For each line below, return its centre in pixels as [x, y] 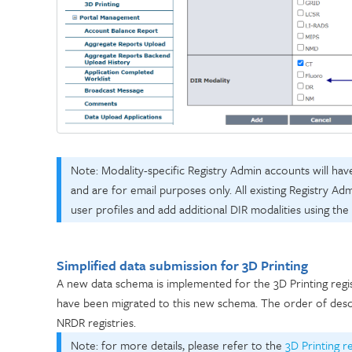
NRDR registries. [98, 322]
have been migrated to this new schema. [159, 302]
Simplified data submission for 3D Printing [184, 265]
